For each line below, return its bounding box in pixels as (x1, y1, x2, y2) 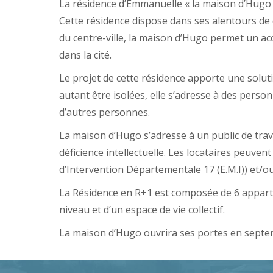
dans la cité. (59, 48, 112, 62)
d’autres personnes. (59, 105, 150, 119)
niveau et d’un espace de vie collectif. (59, 202, 225, 216)
